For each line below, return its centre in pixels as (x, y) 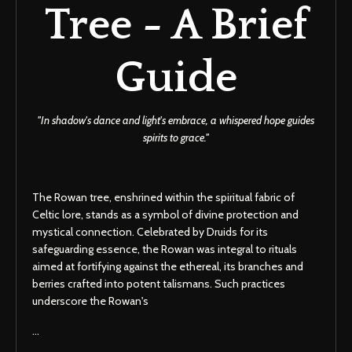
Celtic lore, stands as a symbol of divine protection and (165, 214)
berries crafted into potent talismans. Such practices (159, 283)
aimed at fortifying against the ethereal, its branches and (168, 266)
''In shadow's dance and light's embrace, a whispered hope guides (176, 120)
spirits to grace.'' (176, 137)
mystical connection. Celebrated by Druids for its (150, 231)
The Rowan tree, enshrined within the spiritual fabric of (163, 197)
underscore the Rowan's (90, 301)
